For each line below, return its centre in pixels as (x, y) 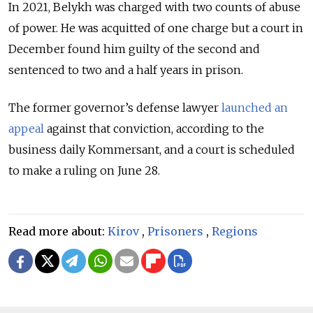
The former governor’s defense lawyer (115, 108)
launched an (255, 108)
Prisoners (175, 232)
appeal (26, 129)
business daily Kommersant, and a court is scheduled (152, 150)
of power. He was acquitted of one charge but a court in (156, 28)
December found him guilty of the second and (134, 49)
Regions (235, 232)
